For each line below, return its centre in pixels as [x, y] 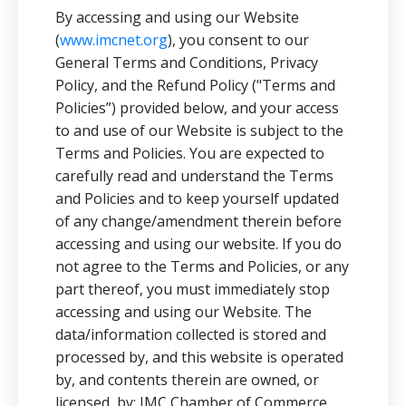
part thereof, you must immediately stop [193, 289]
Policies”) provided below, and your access [197, 108]
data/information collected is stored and [191, 334]
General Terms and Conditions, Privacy [187, 63]
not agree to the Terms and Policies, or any [202, 266]
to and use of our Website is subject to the [199, 130]
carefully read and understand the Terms [194, 176]
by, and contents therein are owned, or [187, 380]
